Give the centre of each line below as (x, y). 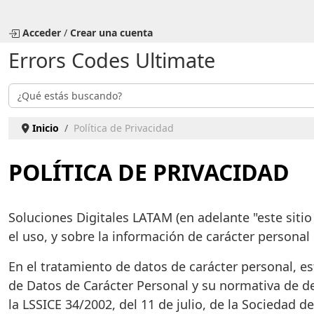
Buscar (24, 90)
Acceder (42, 32)
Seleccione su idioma (57, 9)
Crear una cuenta (111, 32)
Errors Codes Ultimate (112, 60)
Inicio (45, 128)
